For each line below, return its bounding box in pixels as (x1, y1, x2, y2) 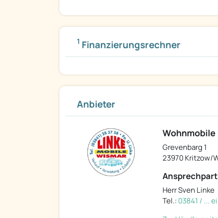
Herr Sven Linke (163, 185, 215, 196)
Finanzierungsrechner (80, 38, 181, 52)
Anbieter (77, 98, 115, 111)
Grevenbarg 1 (163, 142, 207, 153)
